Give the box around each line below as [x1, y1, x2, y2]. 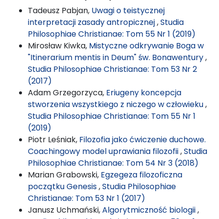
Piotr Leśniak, [28, 133, 79, 145]
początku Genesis [28, 180, 99, 192]
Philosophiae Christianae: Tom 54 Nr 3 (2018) [28, 157, 198, 169]
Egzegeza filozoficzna [101, 169, 182, 180]
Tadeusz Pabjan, [28, 4, 91, 16]
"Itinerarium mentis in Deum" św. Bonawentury [28, 51, 205, 63]
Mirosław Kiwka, [28, 40, 89, 51]
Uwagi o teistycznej [91, 4, 165, 16]
